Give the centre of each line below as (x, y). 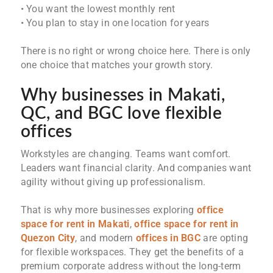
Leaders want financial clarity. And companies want (136, 168)
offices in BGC (168, 238)
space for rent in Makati (75, 224)
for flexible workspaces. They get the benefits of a (132, 252)
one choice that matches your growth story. (117, 65)
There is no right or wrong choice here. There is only (136, 51)
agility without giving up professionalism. (113, 182)
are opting (225, 238)
